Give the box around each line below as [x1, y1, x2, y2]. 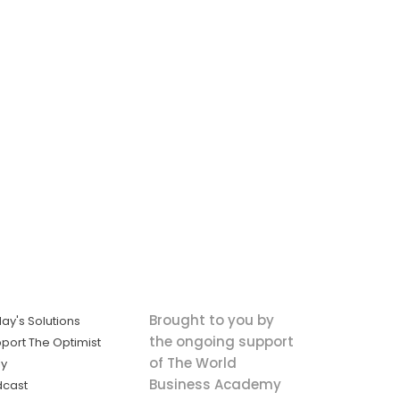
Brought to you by [149, 310, 275, 329]
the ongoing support [149, 331, 295, 351]
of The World [149, 353, 237, 372]
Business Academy [149, 374, 282, 394]
